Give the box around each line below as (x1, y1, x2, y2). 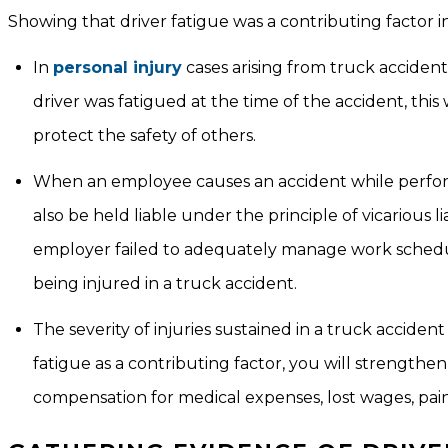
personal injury (53, 58, 182, 77)
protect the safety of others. (33, 126, 256, 145)
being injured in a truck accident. (33, 274, 297, 293)
